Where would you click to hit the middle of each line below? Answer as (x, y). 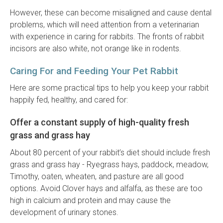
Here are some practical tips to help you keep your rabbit (109, 88)
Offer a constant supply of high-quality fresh (100, 122)
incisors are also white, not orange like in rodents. (96, 49)
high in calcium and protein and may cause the (90, 201)
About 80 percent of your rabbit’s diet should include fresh (110, 153)
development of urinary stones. (64, 213)
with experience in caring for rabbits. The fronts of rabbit (107, 37)
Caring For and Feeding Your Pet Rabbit (94, 71)
